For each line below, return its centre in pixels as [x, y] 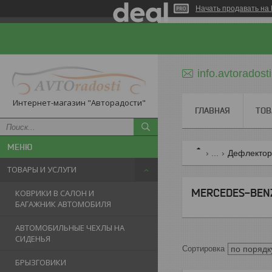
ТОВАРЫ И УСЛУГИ [42, 170]
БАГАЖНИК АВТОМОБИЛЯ [63, 204]
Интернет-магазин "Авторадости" [79, 103]
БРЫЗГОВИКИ [41, 263]
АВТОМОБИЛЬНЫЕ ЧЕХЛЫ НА [70, 228]
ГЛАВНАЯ [212, 110]
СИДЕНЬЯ [33, 239]
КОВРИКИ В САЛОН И [55, 193]
